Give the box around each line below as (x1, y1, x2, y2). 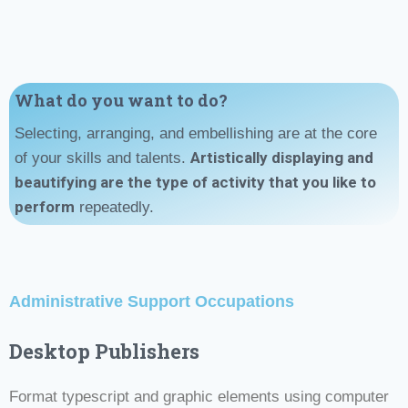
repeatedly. (75, 198, 154, 216)
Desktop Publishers (9, 337, 199, 364)
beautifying (15, 172, 97, 191)
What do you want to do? (15, 88, 228, 111)
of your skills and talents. (15, 148, 190, 167)
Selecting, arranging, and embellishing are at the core (15, 124, 377, 142)
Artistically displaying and (190, 148, 373, 167)
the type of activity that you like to (124, 172, 376, 191)
